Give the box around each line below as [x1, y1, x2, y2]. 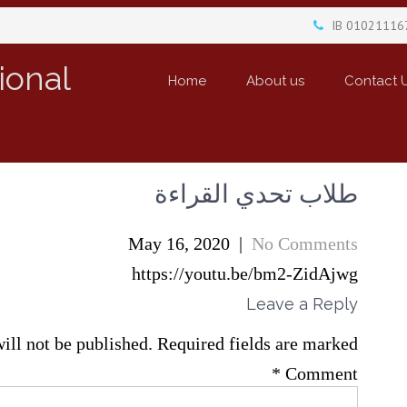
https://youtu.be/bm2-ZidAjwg [132, 263, 358, 283]
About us [246, 73, 304, 89]
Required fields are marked [157, 333, 358, 353]
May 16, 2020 [128, 233, 230, 253]
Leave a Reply [246, 294, 358, 313]
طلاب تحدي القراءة [154, 180, 358, 208]
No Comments [252, 233, 358, 253]
